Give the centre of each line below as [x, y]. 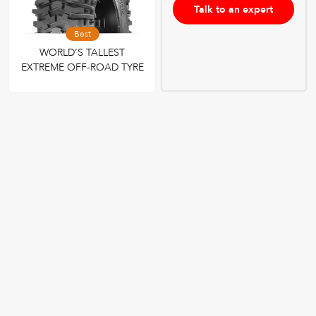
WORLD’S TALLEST [83, 53]
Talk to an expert [234, 9]
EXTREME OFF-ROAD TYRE [82, 68]
